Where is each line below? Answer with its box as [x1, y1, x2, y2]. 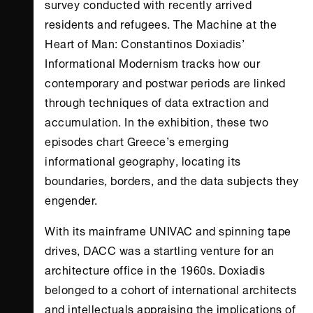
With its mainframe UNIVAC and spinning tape [45, 219, 291, 240]
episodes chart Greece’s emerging [45, 130, 228, 151]
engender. [45, 189, 98, 210]
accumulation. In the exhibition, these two [45, 110, 268, 131]
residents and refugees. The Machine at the [45, 13, 277, 34]
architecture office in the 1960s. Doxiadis [45, 259, 265, 279]
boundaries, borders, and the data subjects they [45, 169, 299, 190]
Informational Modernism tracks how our [45, 52, 260, 73]
